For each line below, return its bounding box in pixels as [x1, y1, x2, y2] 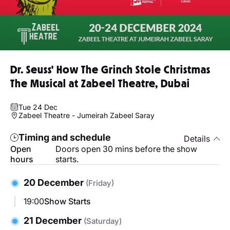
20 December [24, 177, 86, 188]
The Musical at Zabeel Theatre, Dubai [10, 76, 190, 90]
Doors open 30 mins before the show [55, 143, 198, 154]
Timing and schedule [18, 132, 111, 143]
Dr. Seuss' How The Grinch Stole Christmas [10, 63, 210, 76]
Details [184, 133, 210, 144]
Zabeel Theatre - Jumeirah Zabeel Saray [18, 111, 155, 120]
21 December [24, 215, 84, 226]
